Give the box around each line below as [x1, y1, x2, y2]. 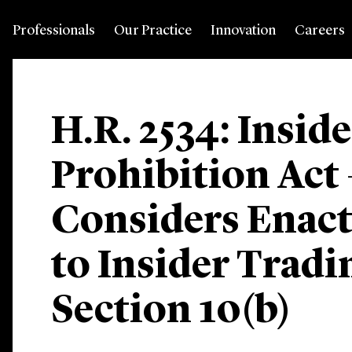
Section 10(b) [51, 292, 291, 332]
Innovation [211, 24, 276, 38]
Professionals [13, 24, 95, 38]
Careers [295, 24, 345, 38]
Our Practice [114, 24, 192, 38]
